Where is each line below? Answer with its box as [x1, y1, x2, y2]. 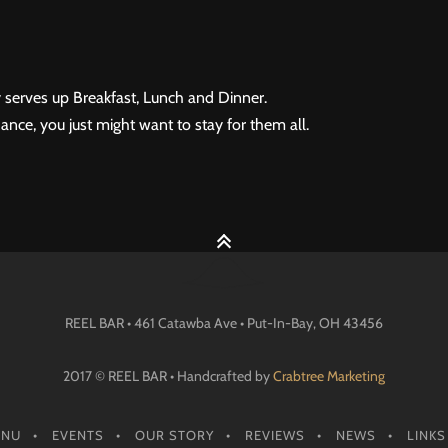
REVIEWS [244, 426, 305, 443]
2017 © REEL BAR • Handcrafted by [63, 366, 273, 385]
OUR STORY [134, 426, 214, 443]
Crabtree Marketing [273, 366, 385, 385]
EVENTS [51, 426, 104, 443]
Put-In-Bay [247, 313, 313, 332]
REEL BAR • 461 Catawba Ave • [65, 313, 247, 332]
